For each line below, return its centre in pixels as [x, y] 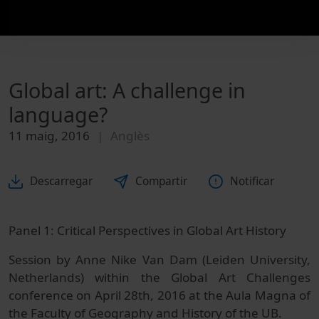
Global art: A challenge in [127, 90]
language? [58, 114]
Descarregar [61, 182]
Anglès [130, 135]
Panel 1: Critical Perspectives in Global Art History [147, 231]
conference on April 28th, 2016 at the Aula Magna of [159, 296]
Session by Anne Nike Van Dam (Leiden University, [159, 260]
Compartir [161, 182]
